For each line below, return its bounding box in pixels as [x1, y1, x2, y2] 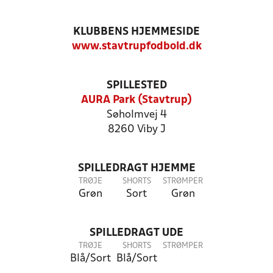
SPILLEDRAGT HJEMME [77, 163, 196, 174]
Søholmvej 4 [106, 110, 167, 120]
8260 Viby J [107, 124, 166, 135]
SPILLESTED [106, 80, 167, 91]
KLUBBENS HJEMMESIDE [73, 27, 200, 37]
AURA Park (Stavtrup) [81, 95, 192, 105]
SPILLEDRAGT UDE [90, 228, 183, 238]
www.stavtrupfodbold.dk [71, 41, 202, 52]
